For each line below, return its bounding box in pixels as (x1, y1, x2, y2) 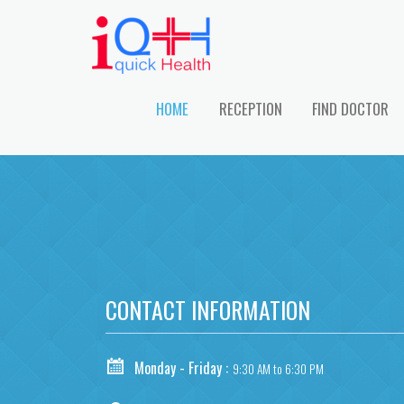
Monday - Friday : (134, 357, 228, 380)
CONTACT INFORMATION (106, 291, 310, 326)
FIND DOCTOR (312, 96, 390, 120)
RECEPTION (218, 96, 282, 120)
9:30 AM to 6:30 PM (232, 360, 324, 379)
